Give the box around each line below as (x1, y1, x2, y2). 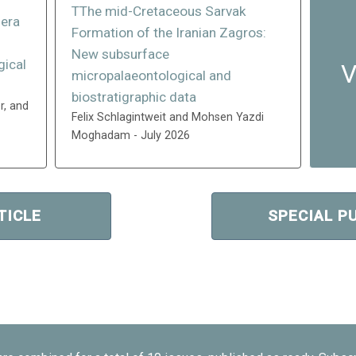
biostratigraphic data (72, 88, 196, 105)
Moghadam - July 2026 (72, 128, 190, 142)
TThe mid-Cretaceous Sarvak (72, 2, 246, 19)
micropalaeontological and (72, 67, 231, 83)
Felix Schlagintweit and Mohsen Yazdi (72, 110, 264, 124)
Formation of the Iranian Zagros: (72, 24, 266, 41)
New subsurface (72, 45, 169, 62)
